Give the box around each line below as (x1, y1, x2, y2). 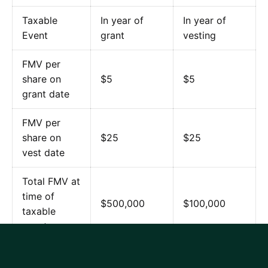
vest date (22, 146, 65, 159)
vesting (183, 29, 216, 41)
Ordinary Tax (22, 248, 80, 261)
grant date (22, 87, 69, 100)
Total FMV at (22, 175, 80, 187)
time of (22, 190, 54, 202)
